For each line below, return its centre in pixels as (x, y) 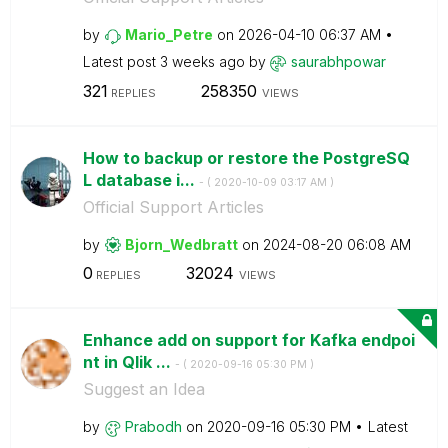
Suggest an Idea (143, 389)
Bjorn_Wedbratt (181, 244)
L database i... (140, 179)
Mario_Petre (168, 34)
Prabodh (153, 426)
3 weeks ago (204, 61)
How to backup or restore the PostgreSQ (246, 157)
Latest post (121, 61)
